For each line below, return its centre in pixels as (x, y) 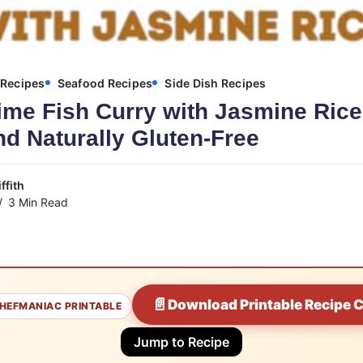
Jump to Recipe (181, 342)
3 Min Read (36, 202)
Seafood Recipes (105, 83)
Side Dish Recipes (216, 83)
